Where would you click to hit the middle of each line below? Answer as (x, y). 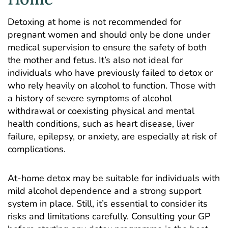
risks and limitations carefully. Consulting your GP (109, 216)
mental (180, 111)
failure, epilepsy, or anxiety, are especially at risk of (112, 137)
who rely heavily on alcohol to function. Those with (112, 86)
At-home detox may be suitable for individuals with (114, 178)
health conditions (43, 124)
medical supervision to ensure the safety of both (107, 48)
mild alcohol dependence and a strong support (104, 191)
